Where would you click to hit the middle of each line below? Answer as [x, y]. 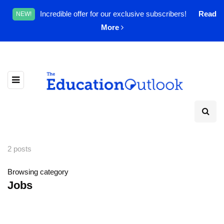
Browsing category [38, 172]
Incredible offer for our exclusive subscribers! [114, 14]
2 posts [19, 149]
